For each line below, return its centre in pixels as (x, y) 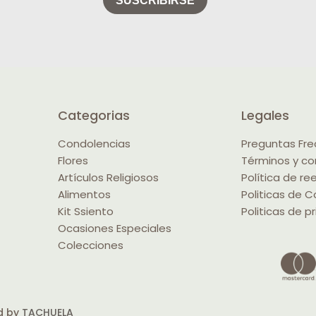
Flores (73, 161)
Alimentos (84, 195)
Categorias (94, 116)
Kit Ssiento (86, 212)
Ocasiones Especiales (115, 229)
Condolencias (94, 144)
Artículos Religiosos (108, 178)
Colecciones (91, 245)
